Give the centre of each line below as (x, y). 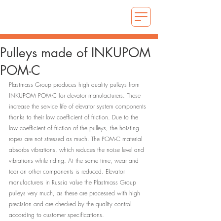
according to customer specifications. (56, 215)
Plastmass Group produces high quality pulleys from (75, 85)
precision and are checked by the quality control (71, 204)
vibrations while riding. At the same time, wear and (75, 161)
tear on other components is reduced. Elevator (68, 171)
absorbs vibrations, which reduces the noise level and (77, 150)
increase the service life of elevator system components (78, 106)
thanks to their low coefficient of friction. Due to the (74, 117)
